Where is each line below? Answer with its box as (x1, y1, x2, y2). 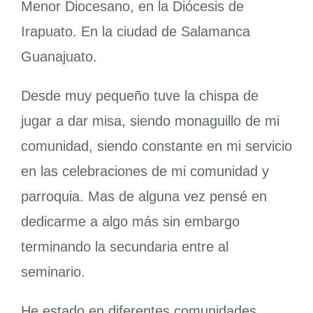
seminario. (20, 264, 85, 280)
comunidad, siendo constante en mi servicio (20, 138, 292, 154)
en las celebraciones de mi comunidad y (20, 163, 269, 180)
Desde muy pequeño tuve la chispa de (20, 88, 259, 104)
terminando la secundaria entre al (20, 239, 228, 255)
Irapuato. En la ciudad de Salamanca (20, 24, 250, 40)
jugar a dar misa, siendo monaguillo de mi (20, 113, 279, 129)
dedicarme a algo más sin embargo (20, 214, 240, 230)
